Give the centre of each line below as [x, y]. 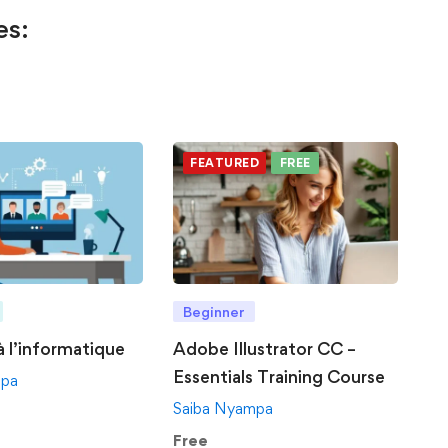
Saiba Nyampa [223, 409]
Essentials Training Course [279, 377]
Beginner [214, 312]
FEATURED [225, 162]
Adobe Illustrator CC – [265, 349]
